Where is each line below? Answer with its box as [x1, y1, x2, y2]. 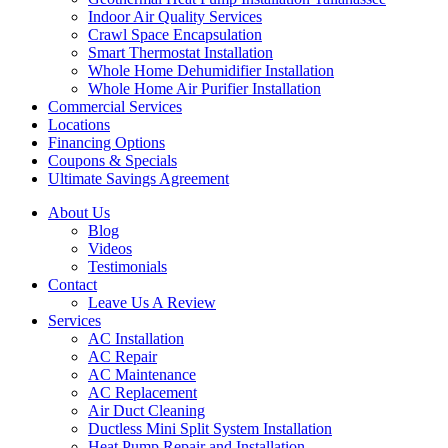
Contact [48, 276, 97, 293]
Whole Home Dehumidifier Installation [88, 62, 334, 79]
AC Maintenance [88, 366, 196, 383]
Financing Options [48, 134, 165, 151]
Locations [48, 116, 110, 133]
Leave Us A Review [88, 294, 216, 311]
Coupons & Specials [48, 152, 177, 169]
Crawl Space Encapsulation [88, 26, 262, 43]
